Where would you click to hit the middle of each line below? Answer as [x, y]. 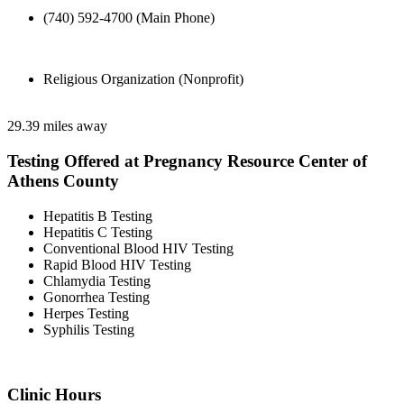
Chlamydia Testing [97, 280]
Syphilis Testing [89, 329]
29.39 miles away [57, 126]
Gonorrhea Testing [96, 297]
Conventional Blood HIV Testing [138, 248]
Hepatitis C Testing [98, 232]
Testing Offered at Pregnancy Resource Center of [187, 161]
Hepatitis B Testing [98, 216]
